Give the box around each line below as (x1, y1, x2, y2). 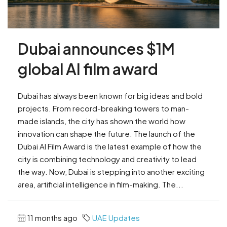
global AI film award (18, 59, 158, 79)
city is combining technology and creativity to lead (18, 154, 197, 164)
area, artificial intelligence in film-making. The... (18, 179, 183, 189)
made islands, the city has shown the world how (18, 116, 185, 126)
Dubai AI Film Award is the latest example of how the (18, 141, 202, 151)
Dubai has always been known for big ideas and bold (18, 90, 203, 100)
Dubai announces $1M (18, 39, 175, 58)
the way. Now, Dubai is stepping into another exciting (18, 166, 205, 176)
